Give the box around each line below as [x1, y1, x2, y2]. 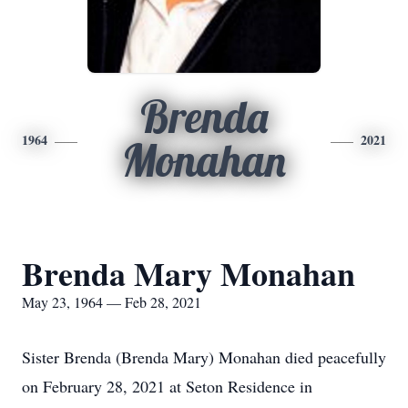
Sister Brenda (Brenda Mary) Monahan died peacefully [22, 346, 386, 368]
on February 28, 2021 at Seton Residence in [22, 375, 312, 397]
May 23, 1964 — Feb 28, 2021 [22, 292, 201, 311]
